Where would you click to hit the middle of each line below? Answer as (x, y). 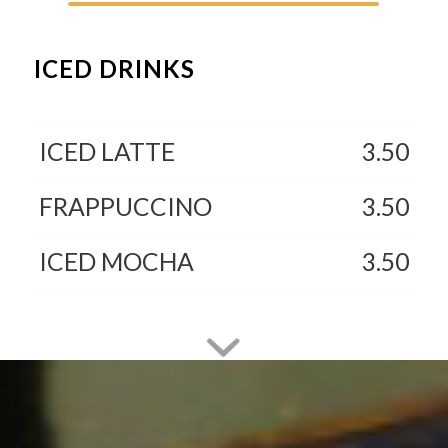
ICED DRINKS (114, 68)
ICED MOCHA (116, 261)
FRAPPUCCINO (125, 206)
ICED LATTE (106, 151)
